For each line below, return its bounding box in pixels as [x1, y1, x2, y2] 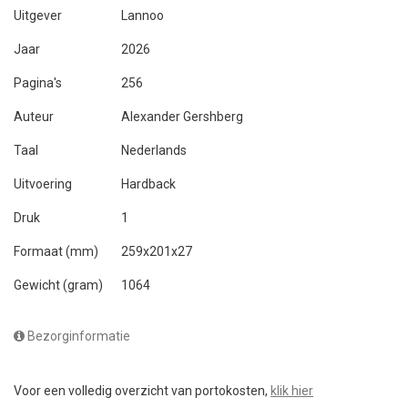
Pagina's [14, 75, 62, 90]
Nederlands [121, 142, 187, 158]
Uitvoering [14, 176, 72, 191]
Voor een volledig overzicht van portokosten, [14, 382, 270, 398]
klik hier [270, 382, 313, 398]
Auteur [14, 108, 54, 124]
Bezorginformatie [25, 328, 130, 343]
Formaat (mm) [14, 243, 98, 259]
